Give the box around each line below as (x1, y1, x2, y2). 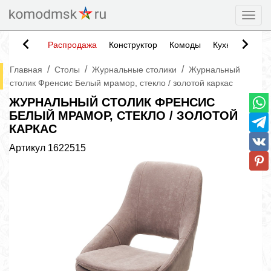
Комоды (169, 40, 201, 50)
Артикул (9, 143, 48, 153)
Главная (10, 65, 42, 74)
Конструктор (109, 40, 157, 50)
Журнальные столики (92, 65, 177, 74)
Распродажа (48, 40, 97, 50)
